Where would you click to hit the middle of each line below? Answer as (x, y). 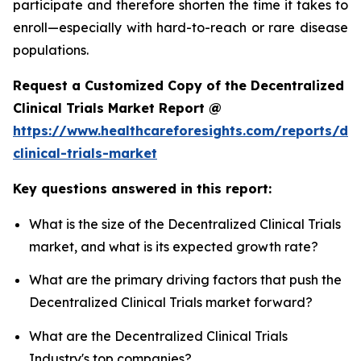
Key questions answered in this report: (142, 189)
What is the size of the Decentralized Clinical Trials (185, 224)
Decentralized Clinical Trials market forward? (171, 303)
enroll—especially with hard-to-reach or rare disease (180, 28)
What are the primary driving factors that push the (185, 280)
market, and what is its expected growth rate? (174, 247)
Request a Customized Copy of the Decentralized (178, 86)
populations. (51, 50)
